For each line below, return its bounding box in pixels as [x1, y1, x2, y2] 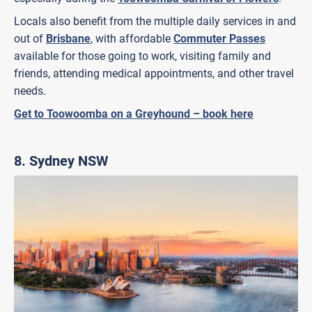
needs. [14, 84, 46, 97]
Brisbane [46, 31, 91, 45]
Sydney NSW [29, 152, 108, 169]
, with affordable [91, 31, 173, 45]
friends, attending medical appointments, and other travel [14, 66, 294, 80]
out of [14, 31, 46, 45]
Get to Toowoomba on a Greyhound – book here [14, 107, 253, 120]
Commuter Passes [173, 31, 265, 45]
